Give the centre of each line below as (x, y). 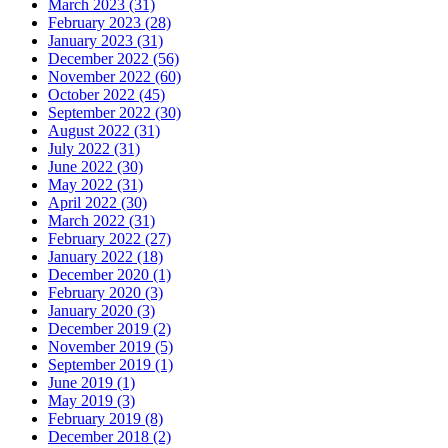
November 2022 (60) (114, 76)
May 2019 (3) (91, 400)
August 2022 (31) (104, 130)
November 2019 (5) (110, 346)
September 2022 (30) (114, 112)
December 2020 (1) (109, 274)
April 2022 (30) (97, 202)
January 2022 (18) (105, 256)
